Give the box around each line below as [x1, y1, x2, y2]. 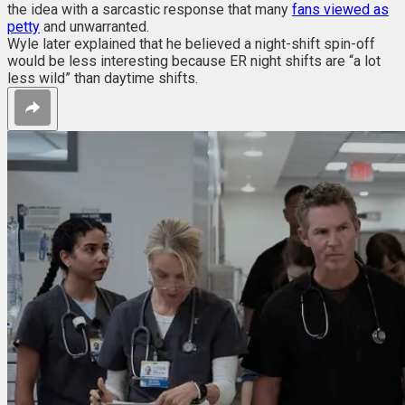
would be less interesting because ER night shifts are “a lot [7, 52, 381, 70]
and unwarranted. [40, 17, 149, 35]
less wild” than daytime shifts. [7, 69, 198, 87]
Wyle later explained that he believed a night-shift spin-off [7, 34, 375, 52]
